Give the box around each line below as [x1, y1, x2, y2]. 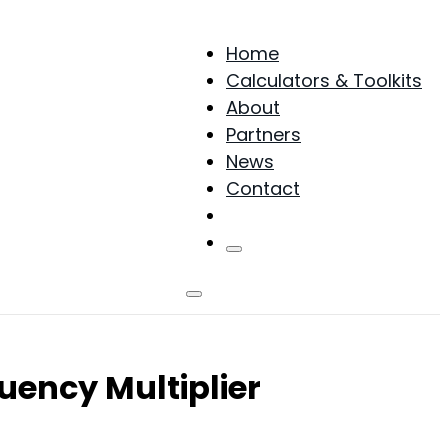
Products [226, 202, 306, 228]
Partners [226, 121, 301, 147]
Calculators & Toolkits [226, 67, 422, 93]
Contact [226, 175, 300, 201]
